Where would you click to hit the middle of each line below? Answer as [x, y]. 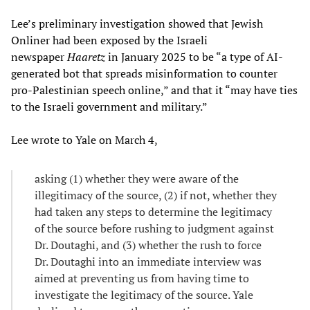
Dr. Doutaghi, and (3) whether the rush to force [148, 245]
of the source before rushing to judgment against [154, 229]
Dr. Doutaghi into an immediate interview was [148, 262]
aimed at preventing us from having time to [142, 279]
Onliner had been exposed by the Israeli [109, 40]
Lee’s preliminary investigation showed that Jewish [137, 24]
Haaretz [86, 57]
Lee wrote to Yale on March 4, [84, 140]
